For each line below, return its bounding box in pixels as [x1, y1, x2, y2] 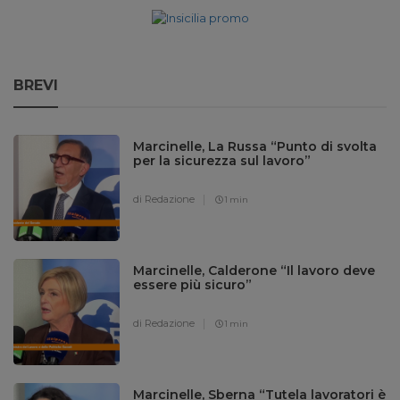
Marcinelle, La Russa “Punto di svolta [133, 137, 378, 154]
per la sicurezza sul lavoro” [133, 152, 312, 169]
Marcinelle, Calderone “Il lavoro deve [133, 262, 376, 279]
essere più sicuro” [133, 276, 253, 293]
